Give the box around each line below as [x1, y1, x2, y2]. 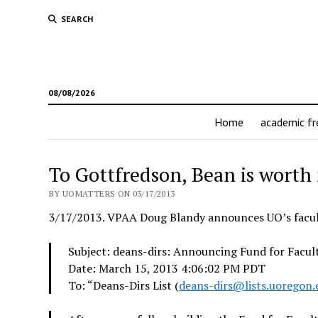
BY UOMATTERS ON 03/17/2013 [48, 188, 175, 199]
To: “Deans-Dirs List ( [67, 278, 179, 293]
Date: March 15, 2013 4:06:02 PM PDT [67, 261, 265, 276]
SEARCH [60, 13, 94, 24]
